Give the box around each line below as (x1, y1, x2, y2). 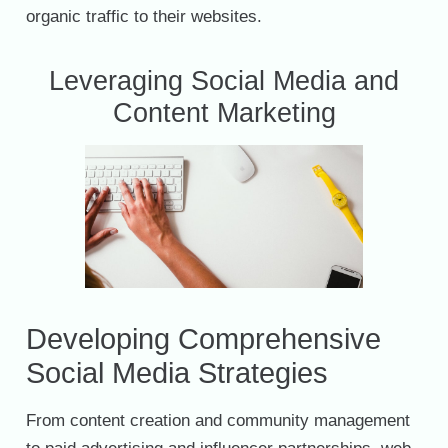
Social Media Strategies (25, 356, 328, 389)
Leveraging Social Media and (49, 64, 399, 96)
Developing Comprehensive (25, 322, 381, 355)
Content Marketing (112, 96, 336, 128)
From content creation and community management (25, 411, 410, 431)
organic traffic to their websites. (25, 6, 262, 26)
